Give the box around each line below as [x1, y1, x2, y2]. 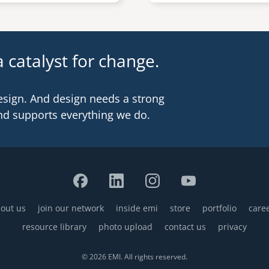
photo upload [98, 221, 153, 232]
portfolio [202, 202, 237, 214]
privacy [218, 221, 247, 232]
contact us [165, 221, 206, 232]
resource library [22, 221, 86, 232]
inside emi [116, 202, 158, 214]
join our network [38, 202, 104, 214]
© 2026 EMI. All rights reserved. [82, 252, 187, 262]
